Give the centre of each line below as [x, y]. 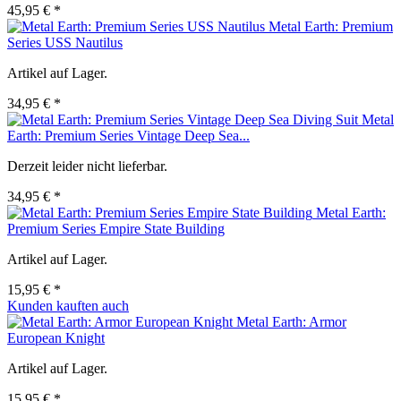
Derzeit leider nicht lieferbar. [87, 166]
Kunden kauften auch [68, 306]
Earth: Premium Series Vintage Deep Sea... [128, 136]
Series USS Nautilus [65, 43]
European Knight [56, 338]
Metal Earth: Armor [291, 322]
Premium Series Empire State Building [116, 229]
